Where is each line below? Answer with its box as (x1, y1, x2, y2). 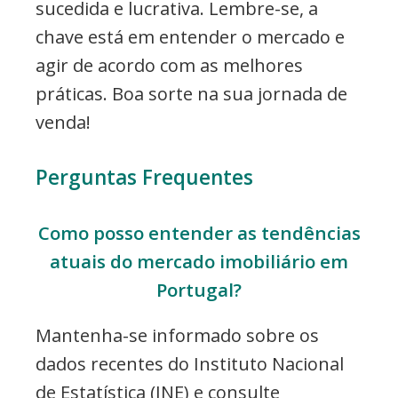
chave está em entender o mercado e (36, 24, 345, 49)
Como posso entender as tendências (37, 219, 361, 245)
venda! (36, 109, 91, 134)
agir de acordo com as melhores (36, 52, 303, 77)
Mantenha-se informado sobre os (36, 322, 319, 347)
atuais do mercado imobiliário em (50, 248, 348, 274)
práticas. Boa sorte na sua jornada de (36, 81, 347, 106)
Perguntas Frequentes (36, 163, 253, 191)
